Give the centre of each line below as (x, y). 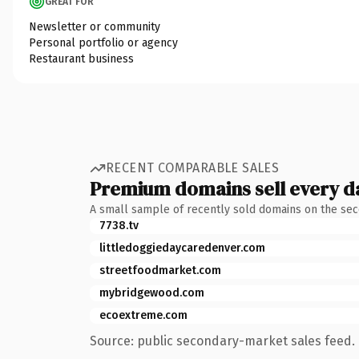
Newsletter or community (95, 26)
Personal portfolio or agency (103, 42)
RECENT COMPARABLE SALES (193, 168)
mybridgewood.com (152, 292)
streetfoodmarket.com (160, 270)
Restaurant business (81, 58)
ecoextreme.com (143, 315)
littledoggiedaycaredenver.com (182, 248)
